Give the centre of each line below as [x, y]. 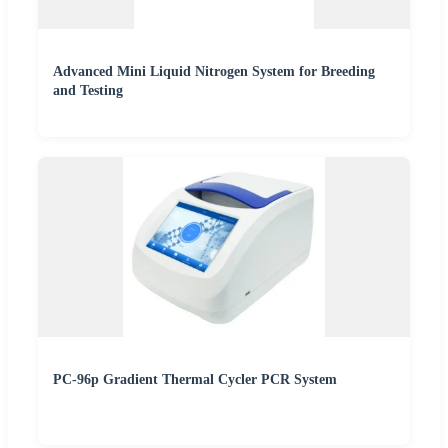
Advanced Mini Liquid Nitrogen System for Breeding [214, 72]
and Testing [88, 91]
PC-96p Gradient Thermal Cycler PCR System [195, 380]
